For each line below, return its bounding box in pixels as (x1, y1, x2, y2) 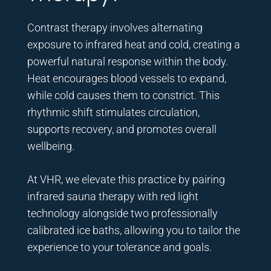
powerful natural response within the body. (27, 54, 228, 68)
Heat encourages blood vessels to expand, (27, 71, 226, 85)
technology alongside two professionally (27, 206, 218, 220)
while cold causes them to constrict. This (27, 88, 220, 102)
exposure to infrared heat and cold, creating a (27, 38, 240, 51)
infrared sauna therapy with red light (27, 189, 198, 203)
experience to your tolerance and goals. (27, 240, 214, 253)
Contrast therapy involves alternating (27, 21, 203, 34)
